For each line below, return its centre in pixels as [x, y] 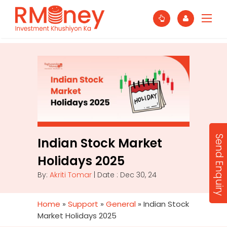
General [121, 204]
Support [83, 204]
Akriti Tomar [71, 175]
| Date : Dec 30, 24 [124, 175]
